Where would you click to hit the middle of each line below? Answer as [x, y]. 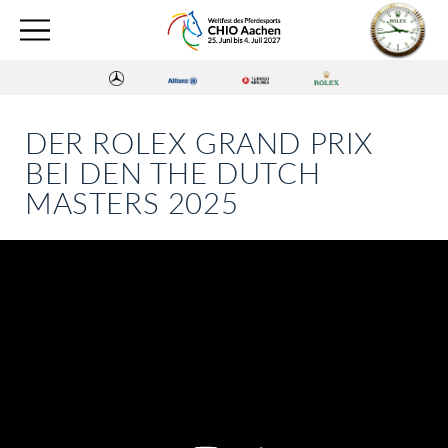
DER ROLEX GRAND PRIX [199, 145]
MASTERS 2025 [132, 205]
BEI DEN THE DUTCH [173, 175]
